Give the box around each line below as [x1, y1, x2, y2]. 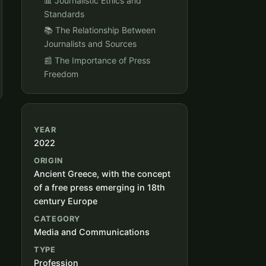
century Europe [34, 196, 97, 207]
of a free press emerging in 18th [34, 182, 165, 193]
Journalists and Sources [44, 39, 137, 49]
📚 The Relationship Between [44, 25, 156, 36]
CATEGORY [34, 214, 81, 224]
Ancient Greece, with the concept [34, 169, 170, 179]
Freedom [44, 69, 78, 80]
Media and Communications [34, 227, 150, 237]
